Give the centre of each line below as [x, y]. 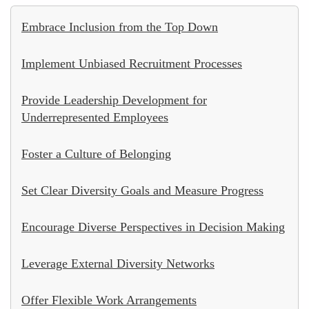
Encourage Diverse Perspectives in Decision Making [153, 227]
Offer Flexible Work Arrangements [109, 300]
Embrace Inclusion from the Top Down [120, 27]
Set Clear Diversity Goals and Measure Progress [142, 190]
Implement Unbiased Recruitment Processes [132, 63]
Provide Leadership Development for [114, 100]
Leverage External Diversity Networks [118, 263]
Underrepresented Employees [95, 117]
